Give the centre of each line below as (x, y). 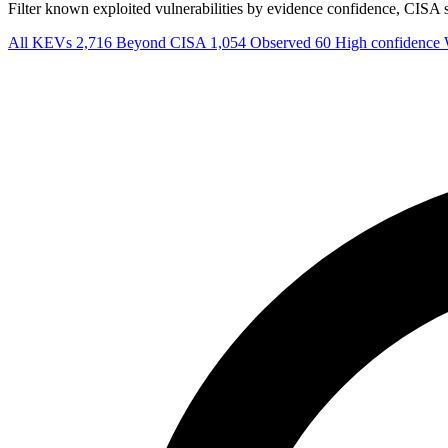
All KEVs (42, 42)
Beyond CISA (163, 42)
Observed (282, 42)
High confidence (389, 42)
